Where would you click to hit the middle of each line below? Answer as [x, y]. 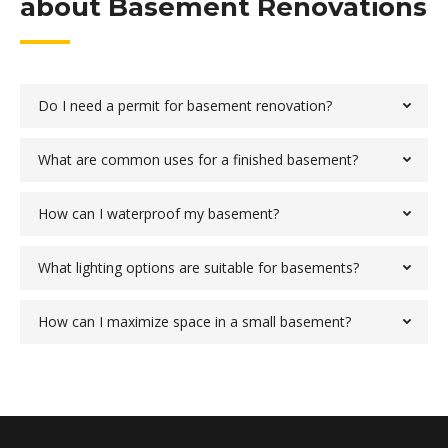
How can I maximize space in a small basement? [194, 321]
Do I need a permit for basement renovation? [185, 105]
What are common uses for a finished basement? [198, 159]
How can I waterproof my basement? [158, 213]
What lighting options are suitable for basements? [198, 267]
